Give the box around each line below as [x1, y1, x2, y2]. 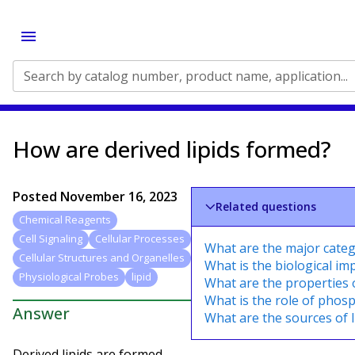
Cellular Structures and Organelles [19, 250, 185, 265]
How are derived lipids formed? [13, 134, 331, 164]
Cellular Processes [95, 231, 185, 246]
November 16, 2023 [60, 188, 177, 205]
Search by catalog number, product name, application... [24, 67, 348, 85]
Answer [13, 302, 70, 324]
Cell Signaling [19, 231, 82, 246]
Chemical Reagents [19, 212, 111, 227]
